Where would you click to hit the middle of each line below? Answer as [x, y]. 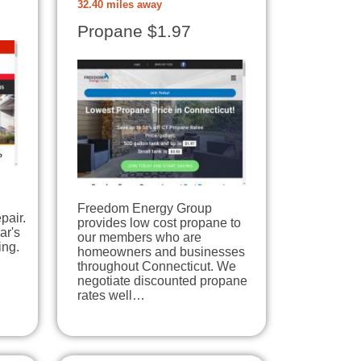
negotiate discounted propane [162, 281]
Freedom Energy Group [145, 209]
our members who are [139, 238]
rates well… [111, 296]
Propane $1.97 [134, 31]
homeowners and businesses [161, 252]
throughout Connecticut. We [157, 267]
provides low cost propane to [159, 223]
